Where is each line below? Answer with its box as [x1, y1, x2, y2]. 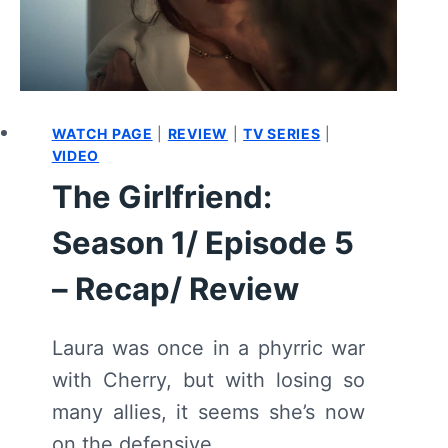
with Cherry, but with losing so [51, 368, 365, 393]
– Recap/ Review [51, 270, 299, 308]
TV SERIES [243, 125, 321, 143]
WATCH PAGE [51, 125, 153, 143]
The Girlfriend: [51, 178, 272, 216]
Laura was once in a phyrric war [51, 336, 365, 361]
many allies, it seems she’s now [51, 400, 365, 425]
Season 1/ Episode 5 [51, 224, 354, 262]
